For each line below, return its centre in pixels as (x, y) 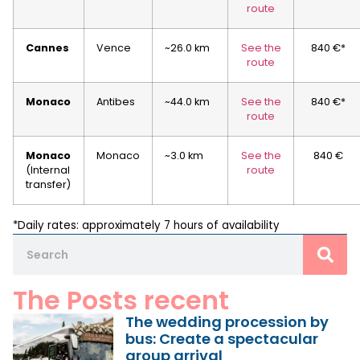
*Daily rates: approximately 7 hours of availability (146, 226)
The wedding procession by (227, 322)
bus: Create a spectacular (221, 339)
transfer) (48, 185)
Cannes (47, 48)
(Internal (48, 170)
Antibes (116, 102)
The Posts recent (121, 301)
